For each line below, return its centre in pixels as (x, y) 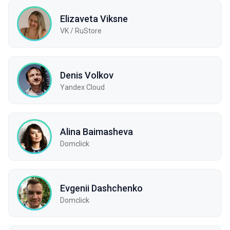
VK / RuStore (81, 31)
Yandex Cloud (82, 87)
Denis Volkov (87, 75)
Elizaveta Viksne (94, 18)
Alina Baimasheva (97, 131)
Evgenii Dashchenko (101, 188)
